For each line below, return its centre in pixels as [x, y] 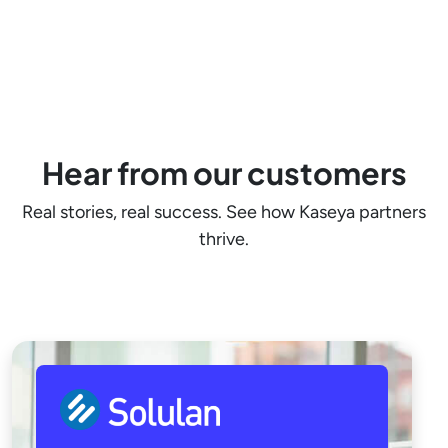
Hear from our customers [224, 173]
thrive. [224, 239]
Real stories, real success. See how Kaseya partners [224, 212]
